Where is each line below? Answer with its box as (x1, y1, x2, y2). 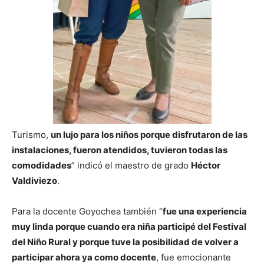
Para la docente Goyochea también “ (12, 206, 163, 217)
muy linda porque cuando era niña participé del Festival (12, 221, 246, 233)
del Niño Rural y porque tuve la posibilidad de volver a (12, 236, 239, 248)
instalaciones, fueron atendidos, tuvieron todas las (12, 144, 227, 156)
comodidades (12, 160, 71, 171)
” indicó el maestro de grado (71, 160, 191, 171)
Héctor (191, 160, 220, 171)
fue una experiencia (163, 206, 247, 217)
